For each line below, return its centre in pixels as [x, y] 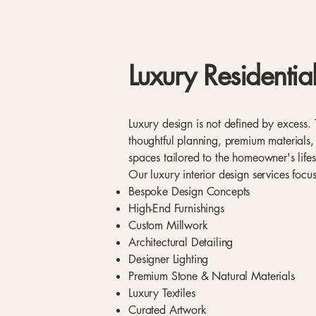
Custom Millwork [168, 225]
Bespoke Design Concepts [189, 192]
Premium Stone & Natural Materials [212, 276]
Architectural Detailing [181, 242]
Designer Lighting [169, 259]
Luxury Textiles [162, 293]
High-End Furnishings [176, 208]
